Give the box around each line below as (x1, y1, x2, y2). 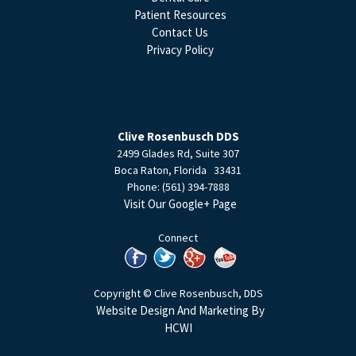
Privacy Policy (146, 41, 214, 57)
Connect (158, 230, 198, 245)
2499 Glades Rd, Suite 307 (117, 145, 239, 161)
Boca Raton (114, 162, 168, 177)
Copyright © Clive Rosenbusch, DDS (93, 285, 263, 300)
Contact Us (152, 24, 208, 40)
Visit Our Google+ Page (123, 195, 237, 211)
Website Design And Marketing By (95, 302, 265, 318)
